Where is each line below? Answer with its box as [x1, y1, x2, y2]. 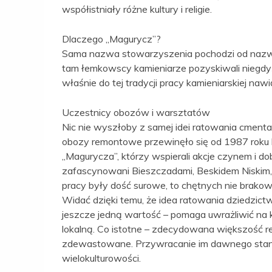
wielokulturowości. [62, 252, 141, 265]
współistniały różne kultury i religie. [62, 3, 212, 16]
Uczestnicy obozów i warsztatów [62, 106, 210, 119]
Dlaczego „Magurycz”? [62, 33, 161, 46]
